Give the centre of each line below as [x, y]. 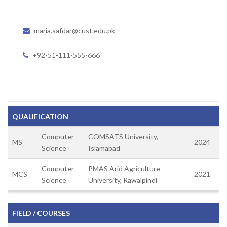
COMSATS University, [123, 136]
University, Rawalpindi [123, 180]
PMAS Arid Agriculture [124, 168]
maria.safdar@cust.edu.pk [74, 30]
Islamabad [104, 148]
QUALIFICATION [40, 116]
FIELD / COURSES [41, 213]
